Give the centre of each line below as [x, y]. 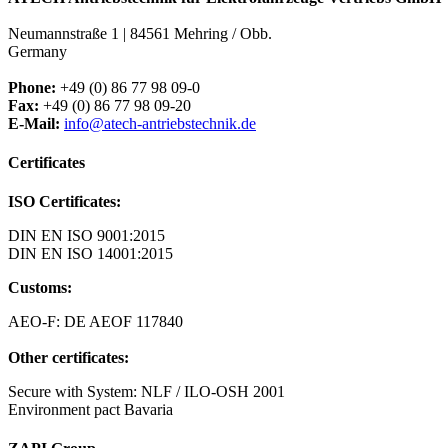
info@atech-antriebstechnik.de [160, 123]
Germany [37, 51]
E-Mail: [34, 123]
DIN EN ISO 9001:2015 [86, 236]
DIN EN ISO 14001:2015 [90, 254]
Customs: [40, 288]
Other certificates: [68, 358]
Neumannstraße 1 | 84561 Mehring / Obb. [140, 33]
